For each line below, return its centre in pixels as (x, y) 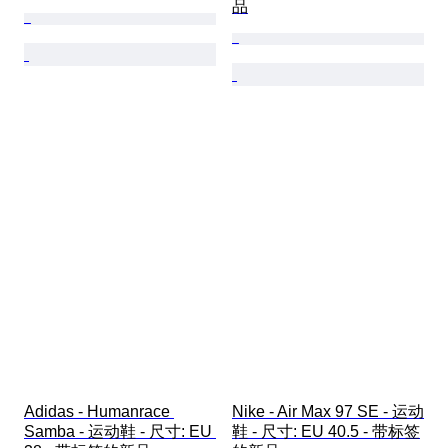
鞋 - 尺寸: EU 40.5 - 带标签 (326, 432)
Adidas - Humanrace (99, 412)
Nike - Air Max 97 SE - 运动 (328, 412)
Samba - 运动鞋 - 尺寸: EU (120, 432)
